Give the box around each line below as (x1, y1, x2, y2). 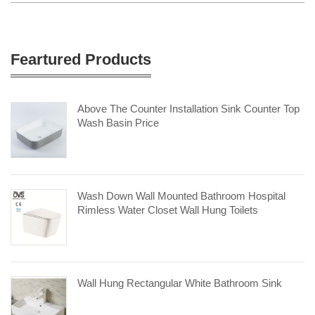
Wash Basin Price (77, 117, 159, 129)
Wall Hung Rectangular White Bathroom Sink (77, 277, 282, 289)
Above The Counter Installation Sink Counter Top (77, 103, 300, 115)
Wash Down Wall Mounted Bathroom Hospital (77, 190, 285, 202)
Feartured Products (11, 51, 151, 68)
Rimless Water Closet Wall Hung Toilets (77, 204, 258, 216)
